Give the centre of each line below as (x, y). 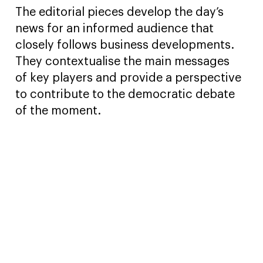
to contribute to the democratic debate (125, 95)
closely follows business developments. (125, 45)
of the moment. (58, 111)
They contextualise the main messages (123, 62)
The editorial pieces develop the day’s (120, 13)
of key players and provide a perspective (129, 78)
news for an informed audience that (115, 29)
